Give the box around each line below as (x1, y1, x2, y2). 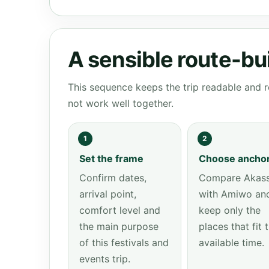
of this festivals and (79, 237, 169, 249)
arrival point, (79, 188, 136, 200)
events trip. (79, 253, 130, 265)
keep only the (198, 204, 261, 216)
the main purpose (79, 220, 159, 232)
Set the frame (79, 153, 144, 165)
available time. (198, 237, 264, 249)
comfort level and (79, 204, 160, 216)
